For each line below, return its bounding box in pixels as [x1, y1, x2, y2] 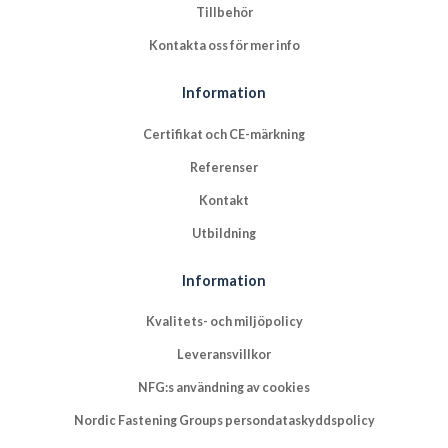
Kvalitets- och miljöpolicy [145, 314, 303, 330]
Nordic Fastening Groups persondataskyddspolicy [73, 413, 375, 429]
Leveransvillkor [177, 347, 271, 363]
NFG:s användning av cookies [138, 380, 310, 396]
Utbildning [192, 225, 256, 241]
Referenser [190, 159, 258, 175]
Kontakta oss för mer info [148, 38, 300, 54]
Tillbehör [195, 5, 253, 21]
